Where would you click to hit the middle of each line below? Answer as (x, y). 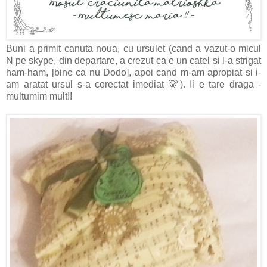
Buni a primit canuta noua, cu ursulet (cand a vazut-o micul (133, 49)
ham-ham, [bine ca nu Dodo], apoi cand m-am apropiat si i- (133, 73)
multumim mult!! (39, 97)
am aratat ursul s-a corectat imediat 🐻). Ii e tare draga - (133, 85)
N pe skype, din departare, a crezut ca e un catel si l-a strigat (133, 61)
